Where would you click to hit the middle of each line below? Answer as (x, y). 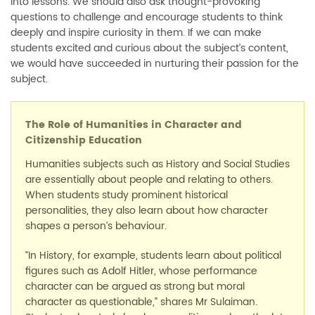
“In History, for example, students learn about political (153, 256)
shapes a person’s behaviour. (96, 226)
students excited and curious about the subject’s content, (149, 48)
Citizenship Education (84, 140)
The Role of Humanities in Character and (134, 125)
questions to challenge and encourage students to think (147, 17)
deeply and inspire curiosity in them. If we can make (136, 33)
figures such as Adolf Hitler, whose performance (141, 271)
